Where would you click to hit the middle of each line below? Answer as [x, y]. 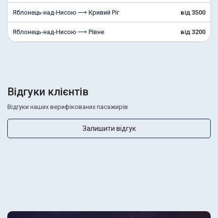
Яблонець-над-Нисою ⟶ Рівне [58, 32]
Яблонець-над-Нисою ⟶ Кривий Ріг [66, 12]
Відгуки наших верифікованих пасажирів [68, 107]
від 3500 [193, 12]
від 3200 [193, 32]
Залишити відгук [109, 128]
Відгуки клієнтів [48, 92]
